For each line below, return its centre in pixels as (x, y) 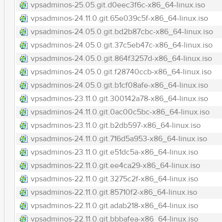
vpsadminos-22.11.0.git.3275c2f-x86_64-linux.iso (114, 179)
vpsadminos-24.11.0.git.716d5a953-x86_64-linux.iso (119, 139)
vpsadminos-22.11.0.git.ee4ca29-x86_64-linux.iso (115, 166)
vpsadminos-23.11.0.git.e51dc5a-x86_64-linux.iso (114, 152)
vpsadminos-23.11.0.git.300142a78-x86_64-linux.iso (119, 99)
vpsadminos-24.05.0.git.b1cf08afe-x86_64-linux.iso (119, 85)
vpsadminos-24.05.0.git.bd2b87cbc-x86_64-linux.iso (122, 32)
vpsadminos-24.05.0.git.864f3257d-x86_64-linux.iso (121, 58)
